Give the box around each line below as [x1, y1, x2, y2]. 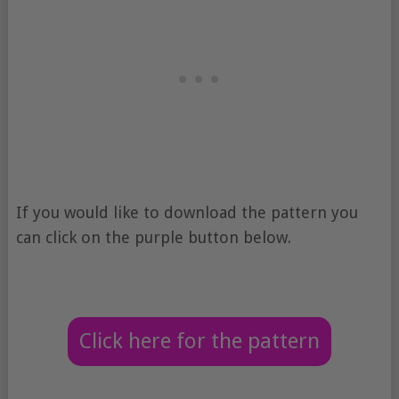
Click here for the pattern [78, 329, 320, 354]
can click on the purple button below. [15, 228, 296, 248]
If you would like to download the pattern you [15, 203, 358, 223]
